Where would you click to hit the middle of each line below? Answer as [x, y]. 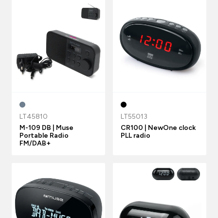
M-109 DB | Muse [46, 128]
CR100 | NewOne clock [158, 128]
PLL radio [136, 136]
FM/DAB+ [35, 143]
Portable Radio [44, 136]
